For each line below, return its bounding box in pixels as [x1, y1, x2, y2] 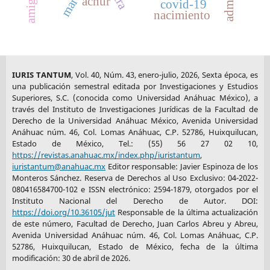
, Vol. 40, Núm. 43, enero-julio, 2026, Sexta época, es [71, 69, 259, 81]
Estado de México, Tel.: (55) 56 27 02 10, [11, 138, 259, 149]
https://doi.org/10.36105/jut [11, 207, 115, 218]
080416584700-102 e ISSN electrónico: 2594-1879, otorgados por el [11, 184, 259, 195]
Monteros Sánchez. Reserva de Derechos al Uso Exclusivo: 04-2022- [11, 172, 259, 184]
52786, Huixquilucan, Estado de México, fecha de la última [11, 241, 259, 253]
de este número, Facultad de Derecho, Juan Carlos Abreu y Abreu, [11, 218, 259, 230]
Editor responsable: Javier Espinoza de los [105, 161, 259, 172]
